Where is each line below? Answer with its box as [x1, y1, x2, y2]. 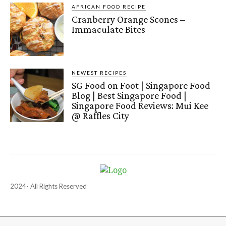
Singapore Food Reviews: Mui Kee [72, 99, 209, 111]
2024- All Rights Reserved [10, 182, 87, 190]
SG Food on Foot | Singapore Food [72, 79, 211, 91]
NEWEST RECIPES [72, 69, 127, 76]
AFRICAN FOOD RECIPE [72, 3, 146, 10]
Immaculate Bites [72, 23, 146, 35]
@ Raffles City [72, 109, 130, 121]
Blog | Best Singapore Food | [72, 89, 187, 101]
